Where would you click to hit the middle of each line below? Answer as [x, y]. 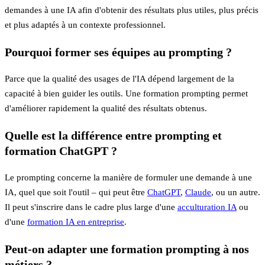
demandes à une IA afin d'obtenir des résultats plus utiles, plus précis [132, 10]
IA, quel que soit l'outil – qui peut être [76, 193]
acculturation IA [207, 207]
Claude [198, 193]
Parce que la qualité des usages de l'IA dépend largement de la [119, 79]
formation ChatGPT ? [61, 151]
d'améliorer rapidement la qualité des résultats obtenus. [106, 109]
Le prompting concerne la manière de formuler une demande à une [128, 178]
